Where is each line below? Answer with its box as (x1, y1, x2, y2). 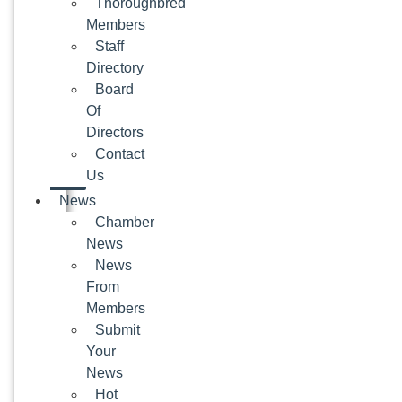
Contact (95, 146, 144, 162)
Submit (95, 322, 140, 338)
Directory (86, 60, 144, 76)
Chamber (95, 214, 154, 231)
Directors (86, 125, 144, 141)
